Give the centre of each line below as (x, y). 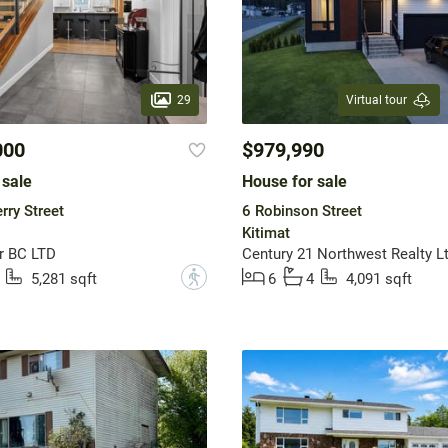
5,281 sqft (63, 279)
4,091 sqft (378, 279)
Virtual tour (376, 100)
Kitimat (265, 233)
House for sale (294, 182)
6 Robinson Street (301, 211)
